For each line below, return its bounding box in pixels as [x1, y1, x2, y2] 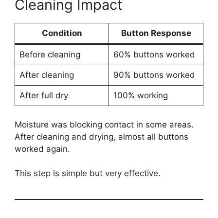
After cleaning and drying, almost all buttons [15, 131, 188, 142]
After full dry [19, 91, 68, 101]
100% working [113, 91, 168, 101]
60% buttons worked [113, 50, 195, 60]
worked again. [15, 144, 70, 154]
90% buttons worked [113, 70, 195, 80]
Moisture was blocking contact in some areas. [15, 119, 194, 129]
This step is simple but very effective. [15, 168, 161, 179]
